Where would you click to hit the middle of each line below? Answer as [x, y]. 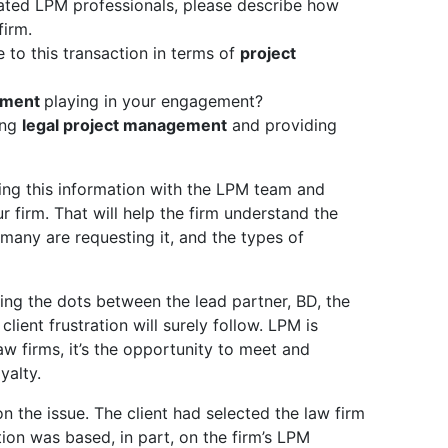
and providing [282, 125]
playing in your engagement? [153, 101]
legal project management [124, 125]
